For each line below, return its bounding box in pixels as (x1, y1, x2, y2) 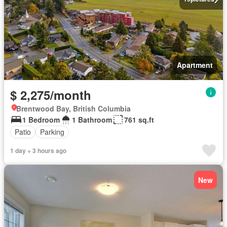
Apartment (177, 59, 213, 70)
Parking (40, 127, 64, 137)
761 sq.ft (124, 114, 154, 125)
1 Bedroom (22, 114, 60, 125)
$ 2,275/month (10, 86, 91, 103)
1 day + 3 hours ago (10, 145, 66, 155)
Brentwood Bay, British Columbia (16, 103, 131, 113)
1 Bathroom (72, 114, 112, 125)
